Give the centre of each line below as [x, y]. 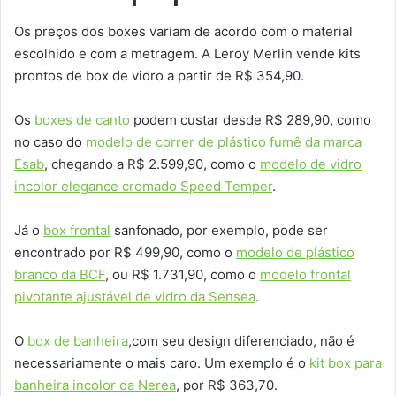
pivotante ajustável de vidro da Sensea [135, 296]
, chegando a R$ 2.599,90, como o [152, 164]
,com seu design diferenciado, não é [241, 340]
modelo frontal [305, 274]
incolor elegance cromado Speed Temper [143, 186]
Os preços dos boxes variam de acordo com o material [183, 31]
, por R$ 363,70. [227, 385]
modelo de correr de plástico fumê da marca [224, 141]
